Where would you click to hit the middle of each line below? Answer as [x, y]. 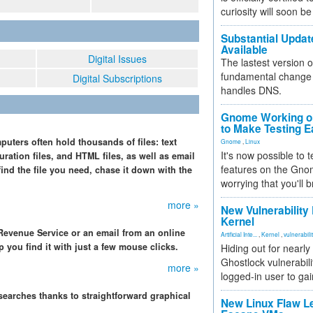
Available [244, 50]
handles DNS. [251, 90]
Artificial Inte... [239, 234]
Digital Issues [117, 59]
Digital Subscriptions [117, 78]
